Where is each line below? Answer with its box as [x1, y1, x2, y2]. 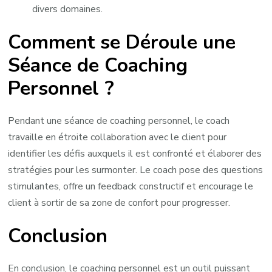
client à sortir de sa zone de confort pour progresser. [8, 196, 231, 210]
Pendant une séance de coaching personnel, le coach [8, 114, 230, 128]
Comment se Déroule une [8, 29, 236, 55]
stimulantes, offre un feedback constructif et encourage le [8, 180, 254, 194]
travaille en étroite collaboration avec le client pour [8, 131, 227, 144]
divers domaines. [32, 2, 103, 16]
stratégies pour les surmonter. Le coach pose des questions [8, 163, 263, 177]
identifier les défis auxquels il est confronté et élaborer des [8, 147, 262, 161]
